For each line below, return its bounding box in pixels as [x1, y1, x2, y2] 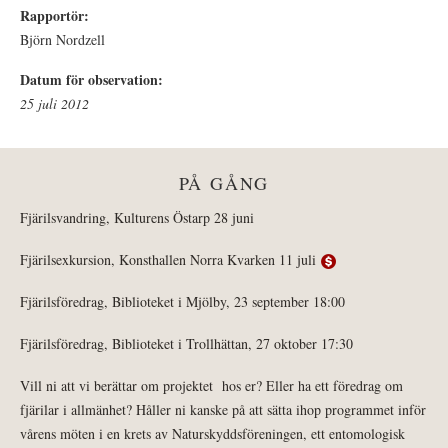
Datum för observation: [20, 69, 168, 91]
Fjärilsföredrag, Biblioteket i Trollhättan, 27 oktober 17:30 [20, 334, 353, 354]
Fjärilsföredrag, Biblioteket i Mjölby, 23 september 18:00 [20, 292, 345, 312]
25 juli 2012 [20, 94, 89, 114]
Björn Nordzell [20, 30, 105, 50]
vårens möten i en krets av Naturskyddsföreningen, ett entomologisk [20, 424, 405, 444]
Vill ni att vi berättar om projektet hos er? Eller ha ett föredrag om [20, 376, 403, 396]
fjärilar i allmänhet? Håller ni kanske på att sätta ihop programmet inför [20, 400, 426, 420]
